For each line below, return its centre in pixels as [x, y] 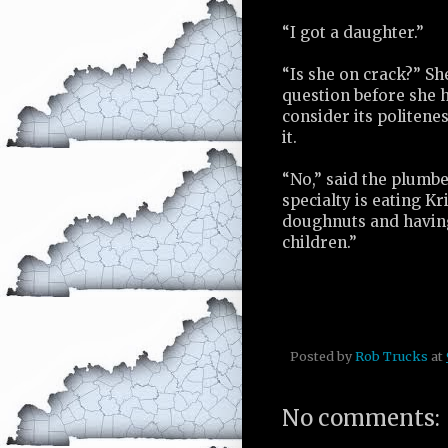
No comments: [361, 418]
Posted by [322, 356]
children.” [319, 243]
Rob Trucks [391, 356]
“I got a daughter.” [353, 33]
